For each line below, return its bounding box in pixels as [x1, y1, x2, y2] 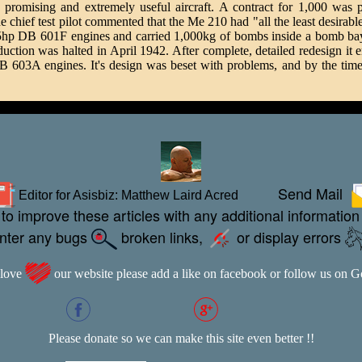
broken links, [117, 225, 207, 247]
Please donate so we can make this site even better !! [48, 330, 314, 345]
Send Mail [278, 182, 351, 204]
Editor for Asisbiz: [15, 187, 121, 202]
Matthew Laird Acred [121, 187, 238, 202]
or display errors [233, 225, 345, 247]
